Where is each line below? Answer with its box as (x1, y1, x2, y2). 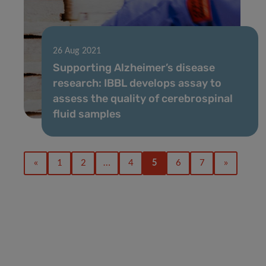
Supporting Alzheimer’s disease (53, 61, 215, 74)
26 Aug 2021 (53, 46, 101, 56)
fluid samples (53, 107, 121, 121)
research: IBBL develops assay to (53, 76, 221, 90)
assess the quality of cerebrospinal (53, 91, 233, 105)
